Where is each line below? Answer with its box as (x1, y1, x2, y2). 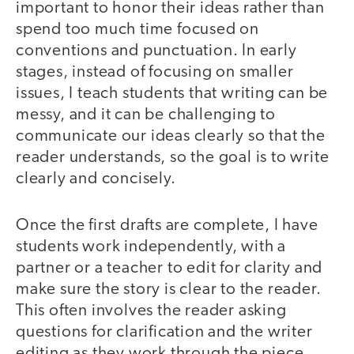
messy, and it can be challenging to (16, 107, 276, 124)
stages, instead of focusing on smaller (16, 64, 294, 81)
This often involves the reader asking (16, 302, 287, 319)
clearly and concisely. (16, 171, 176, 188)
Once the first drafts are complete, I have (16, 217, 318, 234)
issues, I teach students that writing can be (16, 85, 329, 103)
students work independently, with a (16, 238, 286, 255)
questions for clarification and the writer (16, 323, 313, 341)
